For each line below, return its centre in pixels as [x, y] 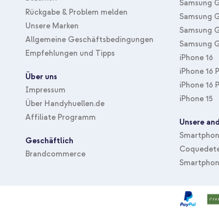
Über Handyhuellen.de [65, 103]
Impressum [45, 90]
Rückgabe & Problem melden [77, 12]
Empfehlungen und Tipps [70, 53]
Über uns [41, 77]
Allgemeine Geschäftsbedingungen [89, 39]
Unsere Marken [52, 26]
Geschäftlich [49, 141]
